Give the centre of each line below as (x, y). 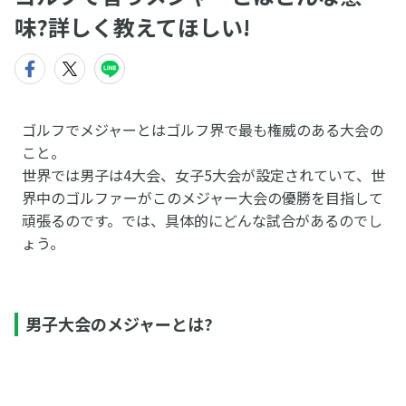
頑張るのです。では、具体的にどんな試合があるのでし (202, 220)
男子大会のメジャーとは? (119, 324)
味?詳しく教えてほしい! (132, 27)
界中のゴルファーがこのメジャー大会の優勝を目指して (202, 198)
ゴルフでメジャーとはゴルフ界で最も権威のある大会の (202, 130)
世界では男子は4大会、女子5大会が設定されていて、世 (203, 175)
